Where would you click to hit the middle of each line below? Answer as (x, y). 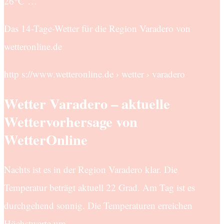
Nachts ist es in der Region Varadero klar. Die (91, 169)
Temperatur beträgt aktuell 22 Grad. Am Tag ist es (99, 187)
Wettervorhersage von (71, 122)
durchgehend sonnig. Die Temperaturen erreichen (98, 205)
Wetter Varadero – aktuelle (87, 104)
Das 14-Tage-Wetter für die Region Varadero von (97, 28)
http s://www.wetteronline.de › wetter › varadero (94, 73)
